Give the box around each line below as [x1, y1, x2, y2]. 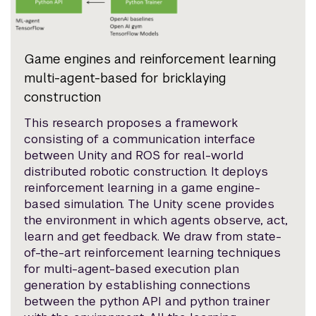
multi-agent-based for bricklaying [24, 70, 227, 87]
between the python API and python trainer [24, 293, 271, 310]
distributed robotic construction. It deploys [24, 164, 269, 180]
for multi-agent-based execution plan [24, 261, 240, 277]
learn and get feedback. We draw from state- [24, 229, 282, 245]
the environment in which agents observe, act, [24, 212, 288, 229]
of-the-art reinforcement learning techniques [24, 245, 281, 261]
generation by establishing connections [24, 277, 251, 293]
